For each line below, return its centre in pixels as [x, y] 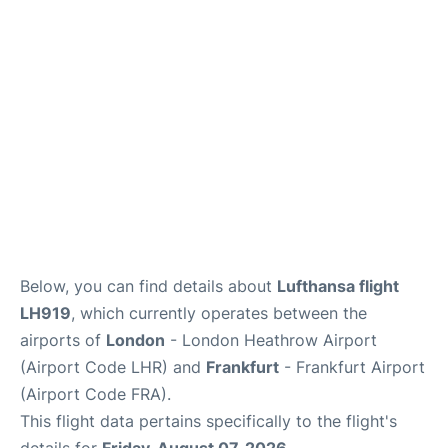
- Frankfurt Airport [352, 366]
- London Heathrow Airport [271, 339]
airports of [63, 339]
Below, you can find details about [148, 285]
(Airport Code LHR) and [113, 366]
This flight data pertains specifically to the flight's [208, 420]
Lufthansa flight [338, 285]
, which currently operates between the [219, 312]
